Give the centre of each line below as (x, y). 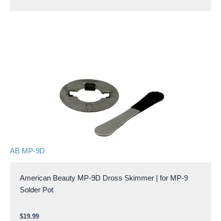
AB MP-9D (27, 151)
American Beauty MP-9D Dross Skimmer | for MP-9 (104, 178)
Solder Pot (37, 190)
